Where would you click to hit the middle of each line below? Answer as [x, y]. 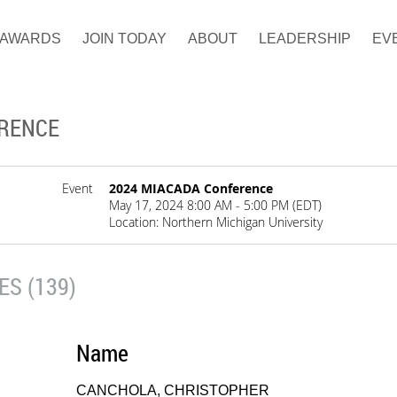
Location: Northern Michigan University [216, 222]
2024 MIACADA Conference [191, 188]
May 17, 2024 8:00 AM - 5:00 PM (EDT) [216, 205]
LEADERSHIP [305, 39]
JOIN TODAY [125, 39]
